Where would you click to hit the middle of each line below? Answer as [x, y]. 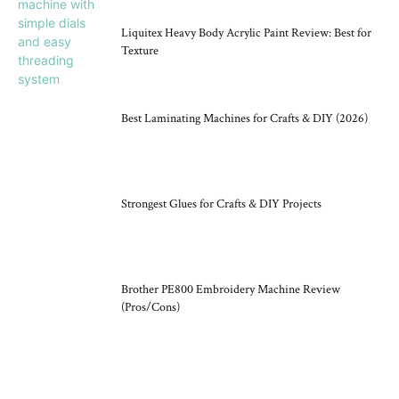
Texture [140, 50]
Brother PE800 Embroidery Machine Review [231, 289]
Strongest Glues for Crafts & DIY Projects [221, 204]
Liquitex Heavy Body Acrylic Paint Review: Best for [246, 33]
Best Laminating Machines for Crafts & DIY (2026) [244, 118]
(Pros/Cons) [151, 307]
